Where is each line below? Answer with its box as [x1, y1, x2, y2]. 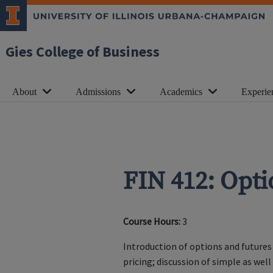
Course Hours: [122, 215, 180, 228]
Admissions [76, 87, 121, 97]
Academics [160, 87, 202, 97]
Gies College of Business [5, 41, 160, 63]
